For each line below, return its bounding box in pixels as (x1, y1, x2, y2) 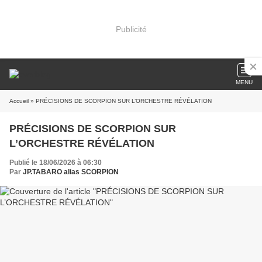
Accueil (9, 98, 29, 104)
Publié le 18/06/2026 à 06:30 (9, 158, 102, 167)
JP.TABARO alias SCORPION (23, 168, 119, 176)
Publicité (115, 24, 147, 34)
